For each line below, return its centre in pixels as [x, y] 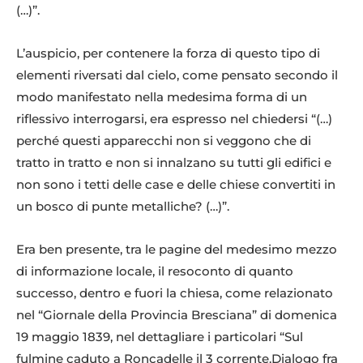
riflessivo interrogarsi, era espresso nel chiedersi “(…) [174, 119]
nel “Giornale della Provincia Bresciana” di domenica [177, 315]
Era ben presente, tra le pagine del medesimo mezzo [177, 250]
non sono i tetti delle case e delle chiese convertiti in [176, 185]
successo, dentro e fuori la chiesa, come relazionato [175, 293]
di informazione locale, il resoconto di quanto [155, 271]
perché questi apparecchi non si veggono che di [164, 141]
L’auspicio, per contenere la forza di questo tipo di [168, 53]
